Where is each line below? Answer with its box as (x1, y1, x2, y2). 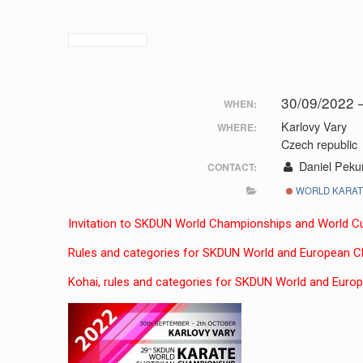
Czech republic (280, 136, 357, 152)
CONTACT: (207, 159, 257, 174)
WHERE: (216, 120, 257, 135)
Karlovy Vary (280, 118, 347, 135)
